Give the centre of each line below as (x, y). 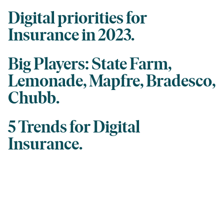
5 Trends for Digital (74, 127)
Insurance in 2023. (71, 35)
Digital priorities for (77, 18)
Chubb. (34, 98)
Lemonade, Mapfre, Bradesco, (112, 81)
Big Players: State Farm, (90, 64)
